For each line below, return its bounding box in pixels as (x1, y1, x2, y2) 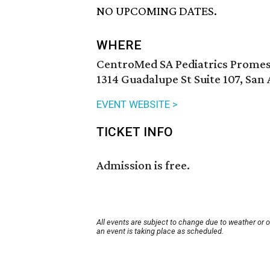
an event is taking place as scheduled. (96, 227, 224, 236)
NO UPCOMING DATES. (96, 4, 217, 19)
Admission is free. (96, 158, 190, 173)
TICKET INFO (96, 125, 173, 140)
